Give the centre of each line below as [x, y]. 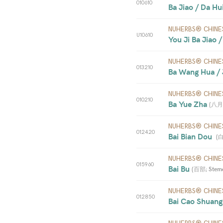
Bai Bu [180, 168]
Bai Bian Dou [192, 136]
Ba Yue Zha [189, 104]
